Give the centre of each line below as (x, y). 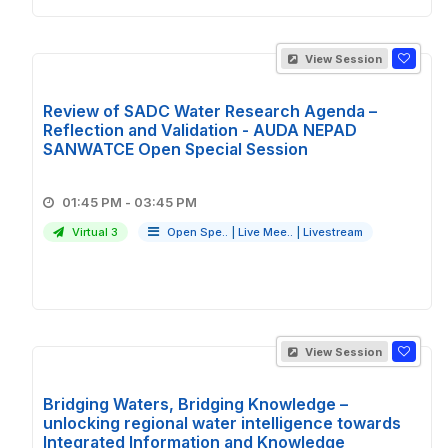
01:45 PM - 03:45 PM (165, 202)
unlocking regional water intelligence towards (222, 423)
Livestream (333, 232)
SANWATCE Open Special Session (175, 149)
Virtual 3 (93, 232)
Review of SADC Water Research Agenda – (210, 111)
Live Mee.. (265, 232)
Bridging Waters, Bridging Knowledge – (195, 404)
